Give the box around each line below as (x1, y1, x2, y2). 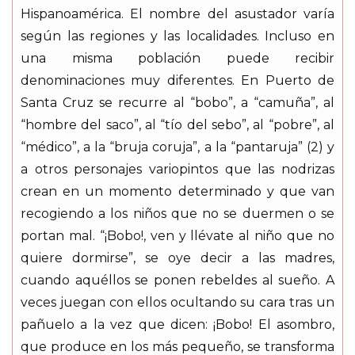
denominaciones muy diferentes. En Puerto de (21, 72, 334, 88)
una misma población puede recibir (21, 50, 334, 66)
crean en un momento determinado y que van (21, 183, 334, 199)
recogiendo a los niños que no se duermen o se (21, 205, 334, 221)
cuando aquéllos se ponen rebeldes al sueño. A (21, 272, 334, 288)
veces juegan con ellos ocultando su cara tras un (21, 294, 334, 310)
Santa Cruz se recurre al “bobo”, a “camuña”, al (21, 94, 334, 110)
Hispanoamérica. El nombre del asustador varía (21, 6, 334, 21)
